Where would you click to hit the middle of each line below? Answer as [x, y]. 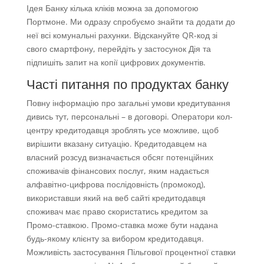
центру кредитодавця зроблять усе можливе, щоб [122, 130]
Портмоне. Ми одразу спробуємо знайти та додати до [131, 22]
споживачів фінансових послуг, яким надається [118, 171]
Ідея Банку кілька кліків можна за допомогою [112, 8]
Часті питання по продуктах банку [127, 84]
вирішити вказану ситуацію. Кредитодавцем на [116, 144]
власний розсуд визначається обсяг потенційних [120, 157]
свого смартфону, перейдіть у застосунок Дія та [118, 49]
